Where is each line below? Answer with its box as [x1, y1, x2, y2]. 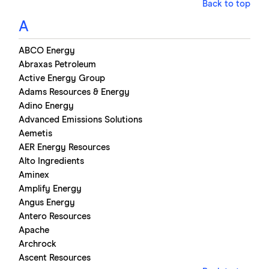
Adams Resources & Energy [19, 87, 130, 97]
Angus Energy [19, 198, 75, 207]
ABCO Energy [19, 46, 75, 55]
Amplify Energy [19, 184, 82, 193]
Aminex [19, 170, 49, 180]
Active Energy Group [19, 73, 105, 83]
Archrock [19, 239, 56, 249]
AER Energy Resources [19, 142, 110, 152]
